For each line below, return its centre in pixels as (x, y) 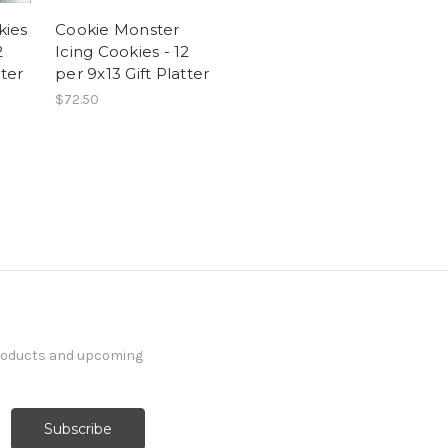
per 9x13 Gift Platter (132, 73)
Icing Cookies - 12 (122, 51)
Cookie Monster (117, 29)
